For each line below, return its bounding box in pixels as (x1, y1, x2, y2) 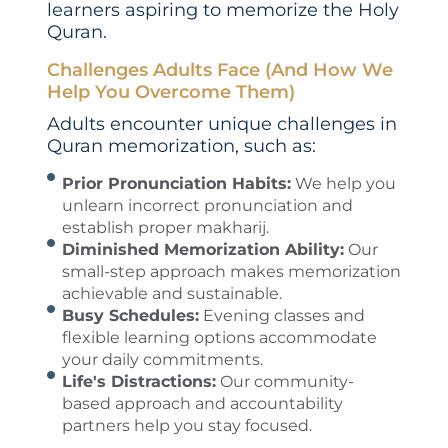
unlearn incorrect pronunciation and (61, 196, 353, 216)
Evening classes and (198, 306, 365, 326)
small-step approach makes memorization (61, 262, 401, 282)
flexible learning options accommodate (61, 328, 377, 348)
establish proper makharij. (61, 218, 269, 238)
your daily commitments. (61, 350, 263, 370)
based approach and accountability (61, 394, 343, 414)
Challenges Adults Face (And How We (46, 59, 393, 82)
